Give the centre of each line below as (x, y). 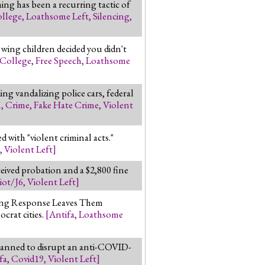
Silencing (111, 16)
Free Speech (59, 60)
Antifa (62, 214)
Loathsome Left (57, 16)
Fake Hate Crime (66, 104)
